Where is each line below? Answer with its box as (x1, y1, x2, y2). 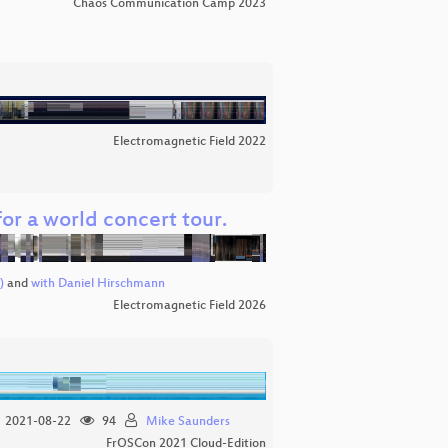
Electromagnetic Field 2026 (113, 299, 266, 314)
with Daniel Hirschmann (30, 277, 165, 292)
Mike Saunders (145, 415, 230, 430)
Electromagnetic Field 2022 (113, 134, 266, 149)
